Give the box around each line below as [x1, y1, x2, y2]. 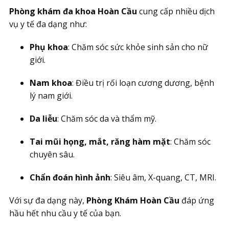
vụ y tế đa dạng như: [9, 18, 87, 30]
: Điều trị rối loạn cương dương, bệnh [72, 77, 214, 88]
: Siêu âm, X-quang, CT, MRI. [110, 172, 216, 183]
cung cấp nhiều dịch [137, 6, 215, 17]
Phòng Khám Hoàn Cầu [86, 195, 179, 206]
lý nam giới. [30, 90, 73, 101]
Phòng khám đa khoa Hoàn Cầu [9, 6, 137, 17]
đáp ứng [179, 195, 214, 206]
